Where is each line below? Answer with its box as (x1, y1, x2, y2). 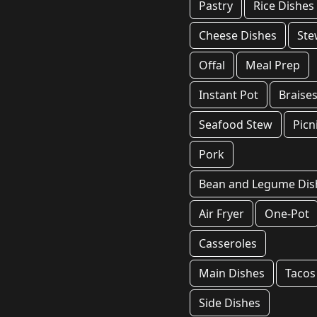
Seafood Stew (199, 117, 272, 132)
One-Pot (265, 206, 310, 221)
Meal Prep (246, 57, 301, 73)
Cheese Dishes (199, 28, 277, 43)
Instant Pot (199, 87, 258, 103)
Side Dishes (199, 295, 260, 311)
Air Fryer (199, 206, 244, 221)
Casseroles (199, 236, 257, 251)
